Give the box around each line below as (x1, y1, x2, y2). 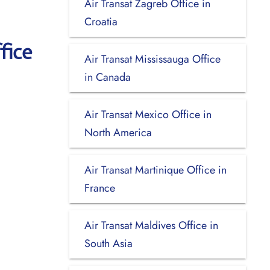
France (84, 180, 115, 196)
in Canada (84, 69, 131, 85)
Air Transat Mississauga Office (84, 51, 221, 67)
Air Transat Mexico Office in (84, 106, 212, 122)
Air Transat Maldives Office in (84, 217, 218, 233)
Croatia (84, 13, 118, 30)
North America (84, 124, 152, 140)
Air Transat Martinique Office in (84, 162, 227, 178)
